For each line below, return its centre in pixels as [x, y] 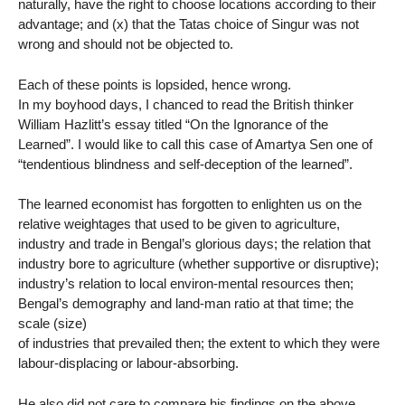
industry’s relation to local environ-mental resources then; [186, 284]
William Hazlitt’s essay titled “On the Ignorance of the [173, 124]
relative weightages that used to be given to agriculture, [179, 224]
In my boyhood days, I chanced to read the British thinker [186, 104]
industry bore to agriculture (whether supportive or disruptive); [198, 264]
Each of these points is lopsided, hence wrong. [155, 84]
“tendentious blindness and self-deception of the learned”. [185, 164]
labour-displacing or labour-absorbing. [128, 363]
